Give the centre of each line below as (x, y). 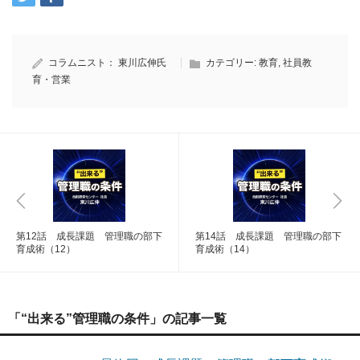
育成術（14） (225, 250)
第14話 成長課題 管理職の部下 (268, 237)
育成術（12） (46, 250)
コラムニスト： (83, 63)
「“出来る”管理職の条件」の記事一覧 (117, 319)
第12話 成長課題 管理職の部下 (89, 237)
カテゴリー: (232, 63)
